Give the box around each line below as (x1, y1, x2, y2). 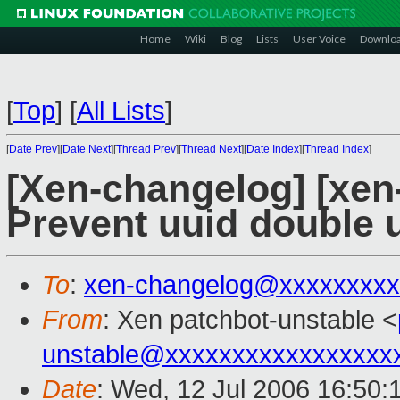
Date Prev (9, 143, 57, 155)
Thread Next (181, 143, 241, 155)
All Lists (77, 96, 165, 125)
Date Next (62, 143, 111, 155)
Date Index (246, 143, 299, 155)
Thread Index (304, 143, 369, 155)
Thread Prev (116, 143, 176, 155)
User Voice (293, 32, 346, 46)
